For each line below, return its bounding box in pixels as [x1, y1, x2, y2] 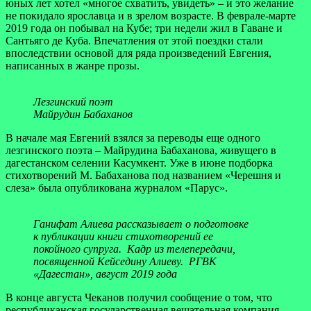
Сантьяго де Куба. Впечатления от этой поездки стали [6, 34, 263, 47]
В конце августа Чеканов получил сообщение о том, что [6, 291, 272, 303]
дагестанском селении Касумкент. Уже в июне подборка [6, 156, 273, 169]
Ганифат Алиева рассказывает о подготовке [33, 217, 249, 230]
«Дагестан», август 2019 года [33, 267, 177, 280]
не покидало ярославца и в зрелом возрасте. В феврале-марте [6, 9, 296, 22]
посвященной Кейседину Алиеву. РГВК [33, 255, 217, 267]
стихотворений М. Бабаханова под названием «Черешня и [6, 169, 281, 181]
